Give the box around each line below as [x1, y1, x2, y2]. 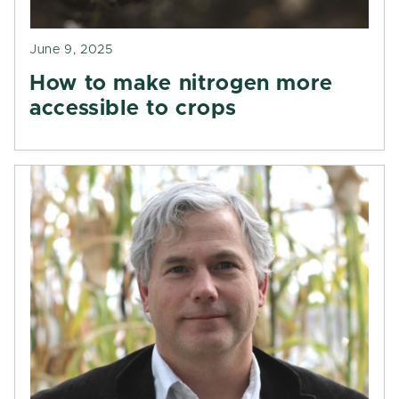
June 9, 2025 [29, 44, 113, 56]
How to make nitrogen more [29, 73, 334, 94]
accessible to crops [29, 98, 237, 119]
